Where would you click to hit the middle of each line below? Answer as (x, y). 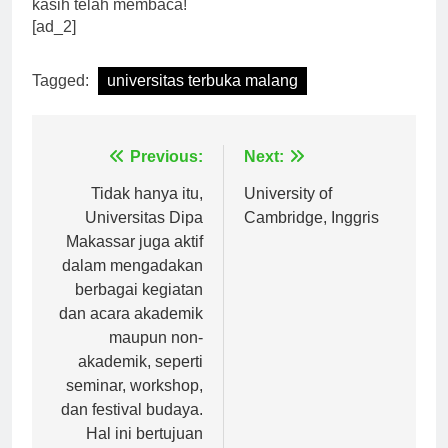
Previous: (166, 174)
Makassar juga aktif (134, 259)
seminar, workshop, (134, 403)
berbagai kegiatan (139, 307)
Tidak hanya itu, (147, 211)
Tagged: (62, 98)
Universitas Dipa (144, 235)
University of (288, 211)
